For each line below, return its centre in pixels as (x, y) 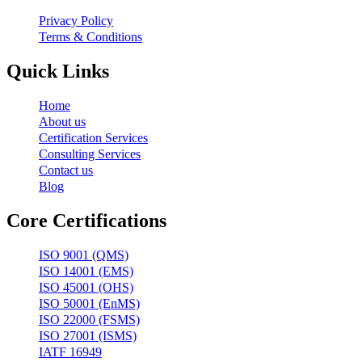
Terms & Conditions (90, 37)
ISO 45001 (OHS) (86, 287)
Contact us (66, 170)
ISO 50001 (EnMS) (89, 303)
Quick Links (58, 72)
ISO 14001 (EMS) (86, 271)
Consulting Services (90, 154)
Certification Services (93, 137)
